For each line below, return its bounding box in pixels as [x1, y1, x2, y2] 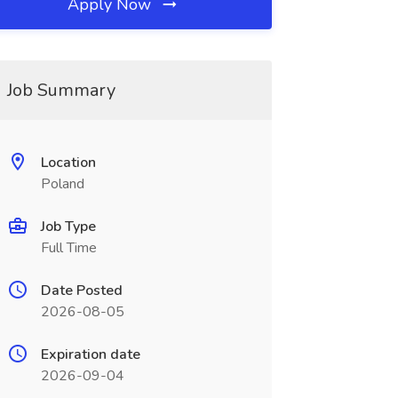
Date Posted [40, 281, 123, 300]
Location [40, 153, 96, 172]
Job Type [40, 217, 96, 236]
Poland [40, 174, 84, 194]
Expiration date [40, 345, 140, 364]
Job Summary [6, 78, 115, 102]
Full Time [40, 238, 97, 258]
